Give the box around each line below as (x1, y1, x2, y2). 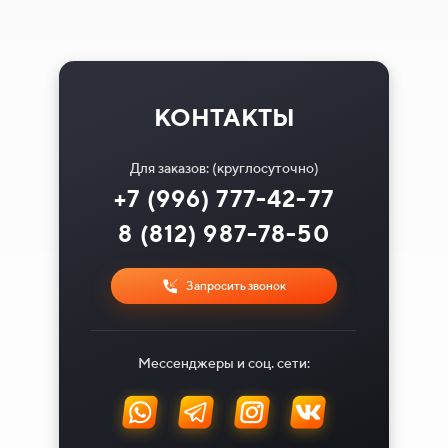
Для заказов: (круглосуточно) (129, 160, 319, 176)
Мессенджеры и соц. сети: (138, 355, 310, 371)
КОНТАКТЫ (153, 103, 295, 131)
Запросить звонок (180, 278, 287, 294)
